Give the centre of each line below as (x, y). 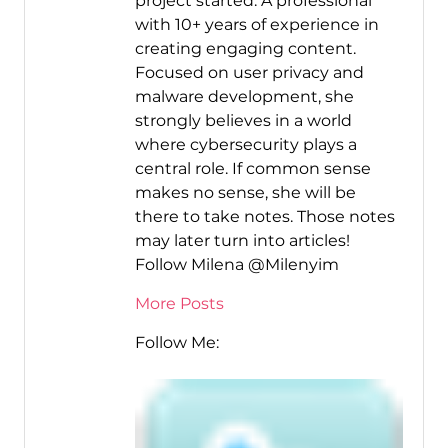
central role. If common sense (252, 168)
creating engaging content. (245, 48)
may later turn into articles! (242, 240)
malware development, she (244, 96)
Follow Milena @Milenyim (236, 264)
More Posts (179, 303)
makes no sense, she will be (245, 192)
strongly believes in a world (243, 120)
